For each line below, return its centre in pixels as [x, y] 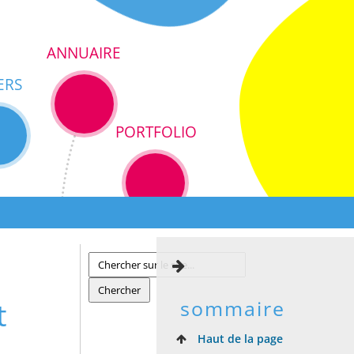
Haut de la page [239, 339]
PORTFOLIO [156, 132]
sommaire [233, 309]
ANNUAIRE [84, 53]
